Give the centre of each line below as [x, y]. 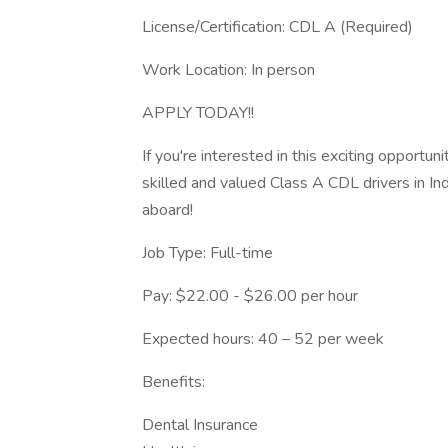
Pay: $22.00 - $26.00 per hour [250, 296]
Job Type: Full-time [207, 253]
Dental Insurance [200, 425]
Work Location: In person [228, 70]
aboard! [167, 210]
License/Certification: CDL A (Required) [277, 27]
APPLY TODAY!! [198, 113]
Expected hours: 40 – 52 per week [263, 339]
